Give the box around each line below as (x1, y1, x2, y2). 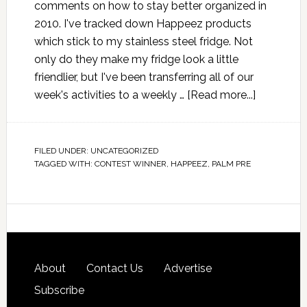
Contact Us (86, 262, 143, 275)
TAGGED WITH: (34, 159, 95, 169)
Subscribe (34, 284, 84, 297)
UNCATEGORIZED (90, 146, 158, 156)
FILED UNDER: (34, 146, 90, 156)
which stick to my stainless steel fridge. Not (34, 35, 253, 48)
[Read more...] (186, 88, 256, 101)
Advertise (163, 262, 212, 275)
